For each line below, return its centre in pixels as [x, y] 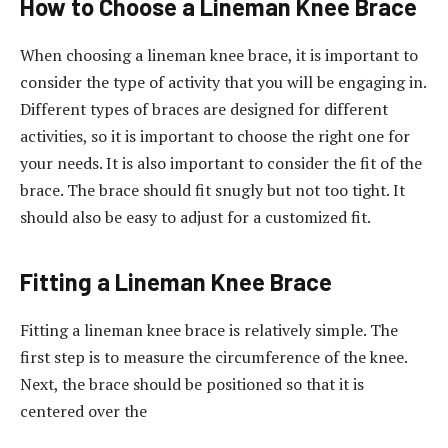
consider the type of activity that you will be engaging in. [223, 82]
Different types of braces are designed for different [204, 109]
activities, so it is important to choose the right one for [215, 136]
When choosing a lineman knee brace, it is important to [219, 55]
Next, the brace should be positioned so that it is [192, 383]
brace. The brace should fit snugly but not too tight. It [212, 190]
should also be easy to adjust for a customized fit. [195, 217]
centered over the [83, 410]
